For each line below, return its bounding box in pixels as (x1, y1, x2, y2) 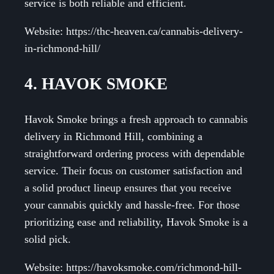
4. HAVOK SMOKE (24, 74, 168, 93)
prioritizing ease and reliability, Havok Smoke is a (24, 216, 248, 229)
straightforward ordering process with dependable (24, 147, 245, 160)
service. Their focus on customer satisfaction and (24, 165, 242, 177)
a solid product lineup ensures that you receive (24, 182, 231, 194)
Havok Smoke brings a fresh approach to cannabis (24, 113, 248, 126)
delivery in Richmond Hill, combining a (24, 130, 202, 143)
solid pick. (24, 233, 71, 246)
